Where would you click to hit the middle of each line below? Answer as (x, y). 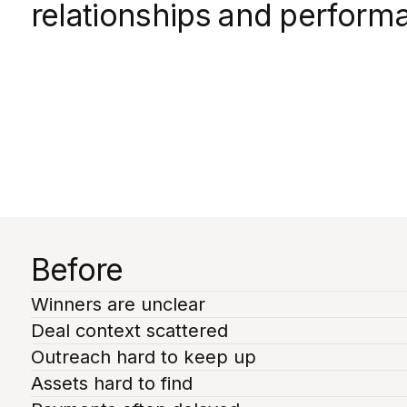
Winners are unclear (118, 303)
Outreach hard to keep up (143, 356)
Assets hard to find (111, 382)
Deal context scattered (129, 330)
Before (77, 269)
